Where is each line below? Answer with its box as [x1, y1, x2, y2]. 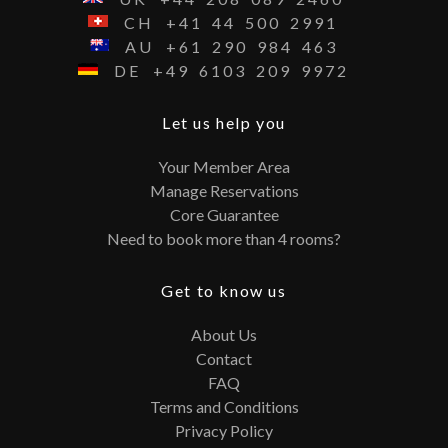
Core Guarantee [169, 204, 279, 224]
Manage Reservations [149, 180, 299, 200]
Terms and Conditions [149, 396, 299, 416]
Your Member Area [158, 156, 290, 176]
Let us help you [162, 112, 286, 132]
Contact [196, 348, 252, 368]
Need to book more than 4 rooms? [107, 228, 341, 248]
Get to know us [161, 280, 287, 300]
